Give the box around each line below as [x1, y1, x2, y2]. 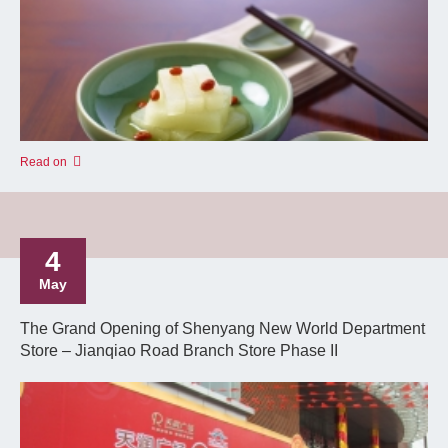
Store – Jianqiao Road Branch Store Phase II [20, 342, 338, 359]
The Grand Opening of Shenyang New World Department [20, 320, 425, 337]
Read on [20, 155, 67, 169]
